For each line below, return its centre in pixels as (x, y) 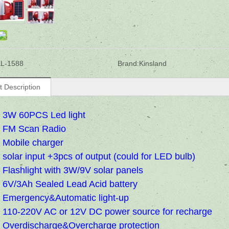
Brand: (128, 63)
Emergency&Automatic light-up (66, 198)
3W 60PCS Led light (44, 115)
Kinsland (153, 63)
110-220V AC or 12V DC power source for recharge (107, 212)
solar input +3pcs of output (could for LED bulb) (99, 156)
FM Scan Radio (34, 129)
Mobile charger (33, 143)
